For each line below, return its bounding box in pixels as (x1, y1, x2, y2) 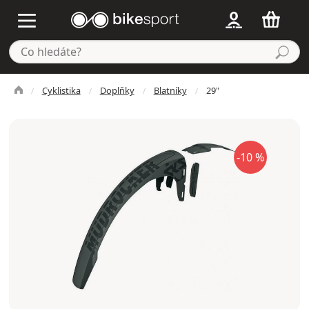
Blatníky (153, 83, 187, 97)
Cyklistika (41, 83, 81, 97)
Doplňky (99, 83, 134, 97)
